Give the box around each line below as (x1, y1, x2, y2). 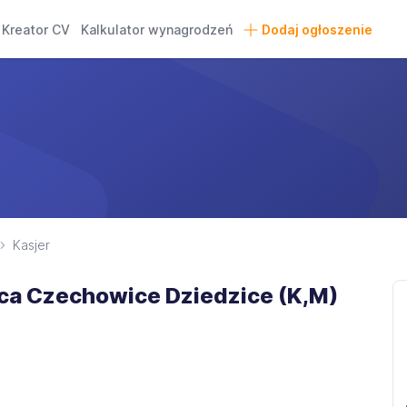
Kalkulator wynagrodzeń (81, 22, 233, 37)
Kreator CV (2, 22, 71, 37)
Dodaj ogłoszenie (261, 22, 372, 37)
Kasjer (13, 237, 50, 253)
